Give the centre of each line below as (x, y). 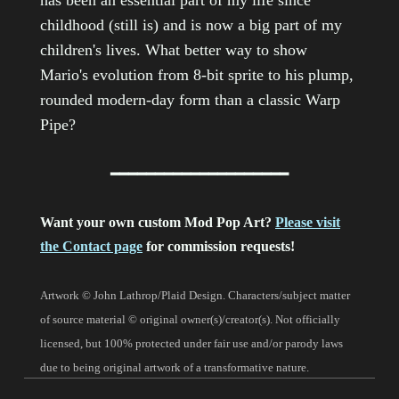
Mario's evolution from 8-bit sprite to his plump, (197, 75)
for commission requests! (219, 247)
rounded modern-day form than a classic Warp (190, 100)
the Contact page (91, 247)
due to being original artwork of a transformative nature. (175, 368)
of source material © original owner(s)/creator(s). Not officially (190, 320)
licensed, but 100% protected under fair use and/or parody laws (191, 344)
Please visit (308, 223)
